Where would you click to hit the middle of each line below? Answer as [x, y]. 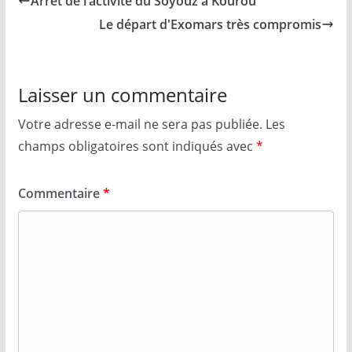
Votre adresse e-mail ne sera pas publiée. [140, 124]
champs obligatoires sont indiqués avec [137, 146]
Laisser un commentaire [122, 95]
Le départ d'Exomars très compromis [211, 24]
